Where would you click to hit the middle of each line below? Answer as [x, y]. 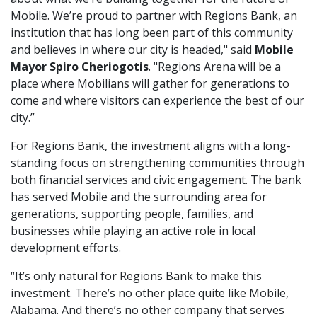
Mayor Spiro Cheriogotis [80, 66]
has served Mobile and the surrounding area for [139, 196]
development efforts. [66, 247]
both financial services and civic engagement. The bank [156, 179]
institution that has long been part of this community [152, 32]
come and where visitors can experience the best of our [157, 100]
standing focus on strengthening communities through [157, 162]
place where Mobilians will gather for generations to [150, 83]
